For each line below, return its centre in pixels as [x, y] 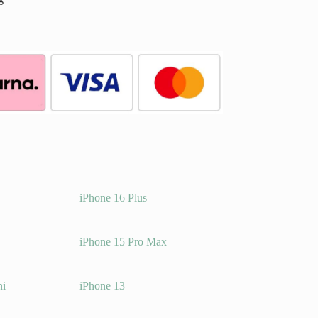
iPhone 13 [102, 286]
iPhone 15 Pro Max [123, 242]
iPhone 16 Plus [113, 198]
